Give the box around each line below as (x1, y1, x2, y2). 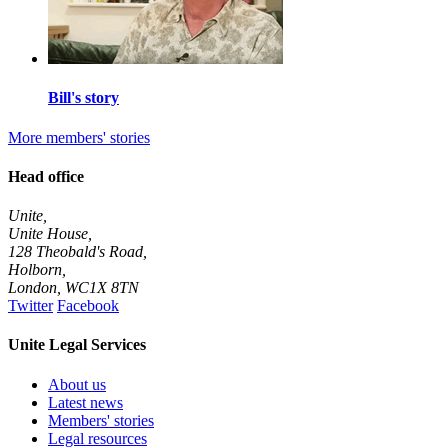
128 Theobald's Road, (8, 243, 147, 261)
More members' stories (8, 128, 150, 146)
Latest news (48, 393, 123, 411)
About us (48, 375, 106, 393)
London (8, 279, 57, 297)
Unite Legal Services (8, 336, 146, 354)
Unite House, (8, 225, 92, 243)
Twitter (8, 297, 53, 315)
